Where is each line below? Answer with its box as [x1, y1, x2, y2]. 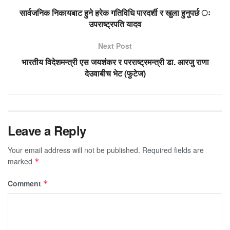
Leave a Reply [8, 121, 86, 139]
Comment [8, 178, 43, 188]
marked [8, 156, 34, 166]
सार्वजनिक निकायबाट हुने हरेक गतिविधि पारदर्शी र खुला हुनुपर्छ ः [20, 6, 210, 18]
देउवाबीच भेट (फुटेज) [84, 67, 146, 79]
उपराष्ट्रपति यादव [89, 17, 141, 30]
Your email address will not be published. [8, 144, 140, 155]
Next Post [98, 40, 132, 51]
